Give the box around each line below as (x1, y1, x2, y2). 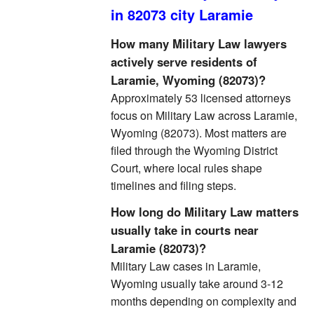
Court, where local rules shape (111, 160, 262, 176)
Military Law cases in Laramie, (111, 258, 261, 274)
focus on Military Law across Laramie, (111, 107, 297, 123)
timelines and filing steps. (111, 177, 236, 193)
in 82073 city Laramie (111, 4, 253, 25)
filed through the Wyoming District (111, 142, 278, 158)
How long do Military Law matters (111, 203, 299, 220)
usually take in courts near (111, 221, 259, 238)
